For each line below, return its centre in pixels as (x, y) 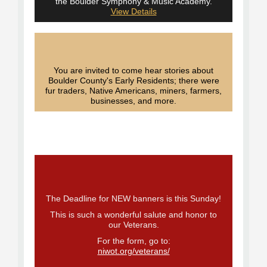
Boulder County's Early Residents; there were (133, 80)
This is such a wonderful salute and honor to (133, 215)
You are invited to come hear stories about (133, 70)
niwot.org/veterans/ (133, 251)
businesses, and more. (133, 101)
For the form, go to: (133, 241)
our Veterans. (133, 225)
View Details (133, 11)
